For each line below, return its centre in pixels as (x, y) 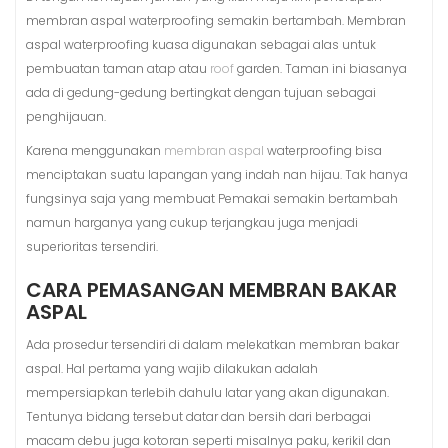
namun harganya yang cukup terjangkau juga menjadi (192, 222)
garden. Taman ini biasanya (320, 68)
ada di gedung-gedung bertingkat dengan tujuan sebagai (201, 92)
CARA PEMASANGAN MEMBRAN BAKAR (211, 289)
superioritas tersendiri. (92, 246)
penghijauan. (66, 116)
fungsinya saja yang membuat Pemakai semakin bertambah (212, 198)
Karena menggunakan (95, 150)
